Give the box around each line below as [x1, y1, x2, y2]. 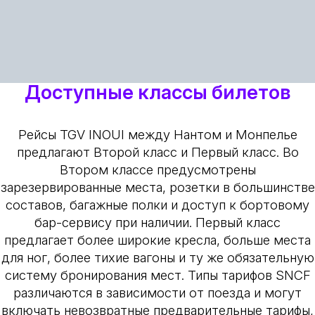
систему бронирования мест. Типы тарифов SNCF [4, 267, 311, 283]
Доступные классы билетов [25, 79, 290, 104]
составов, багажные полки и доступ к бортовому [6, 197, 309, 213]
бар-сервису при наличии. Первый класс [34, 214, 281, 231]
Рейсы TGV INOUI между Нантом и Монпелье [18, 127, 297, 143]
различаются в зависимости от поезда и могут [13, 285, 302, 301]
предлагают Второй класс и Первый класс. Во [16, 144, 299, 160]
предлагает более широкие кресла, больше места [4, 232, 311, 248]
